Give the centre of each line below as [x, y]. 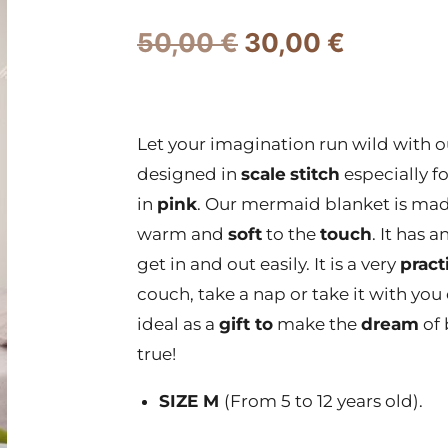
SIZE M [191, 401]
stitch [315, 174]
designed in [189, 174]
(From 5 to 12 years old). [323, 401]
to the [291, 234]
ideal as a [178, 324]
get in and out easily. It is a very [268, 264]
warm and [182, 234]
